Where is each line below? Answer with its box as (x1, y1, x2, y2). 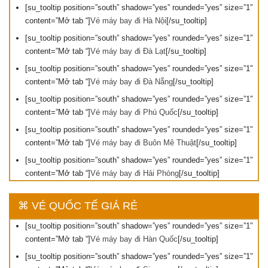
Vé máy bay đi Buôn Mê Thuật (90, 138, 196, 147)
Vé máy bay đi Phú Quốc (90, 107, 178, 117)
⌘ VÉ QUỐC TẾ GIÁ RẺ (18, 199, 138, 212)
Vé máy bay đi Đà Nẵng (90, 77, 173, 86)
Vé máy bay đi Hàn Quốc (90, 234, 178, 243)
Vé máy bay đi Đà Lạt (90, 46, 166, 56)
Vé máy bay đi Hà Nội (90, 16, 166, 25)
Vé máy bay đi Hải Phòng (90, 168, 179, 178)
